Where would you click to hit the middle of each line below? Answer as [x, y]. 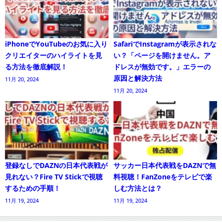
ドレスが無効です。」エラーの [162, 67]
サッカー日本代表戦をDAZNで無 [165, 165]
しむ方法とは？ [138, 188]
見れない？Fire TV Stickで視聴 [54, 176]
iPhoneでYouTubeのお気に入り [56, 44]
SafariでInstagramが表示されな [165, 44]
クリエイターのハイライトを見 [54, 55]
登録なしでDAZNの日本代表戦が [56, 165]
